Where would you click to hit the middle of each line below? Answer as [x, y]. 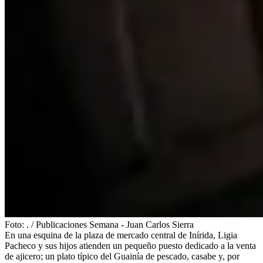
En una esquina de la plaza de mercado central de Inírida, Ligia [121, 235]
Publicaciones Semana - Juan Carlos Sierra [115, 224]
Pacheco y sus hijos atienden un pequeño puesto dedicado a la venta [130, 245]
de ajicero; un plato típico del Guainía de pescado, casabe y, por [122, 256]
